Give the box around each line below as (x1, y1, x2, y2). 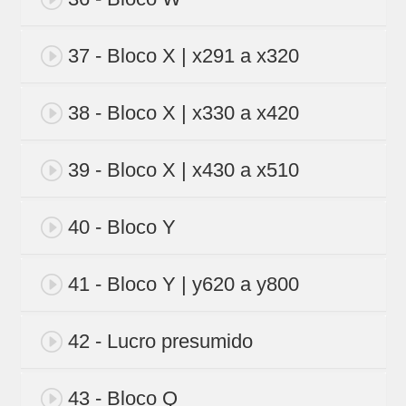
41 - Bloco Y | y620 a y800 (67, 273, 299, 296)
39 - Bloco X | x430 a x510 (67, 159, 299, 182)
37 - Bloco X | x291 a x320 (67, 44, 299, 68)
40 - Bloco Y (67, 216, 176, 239)
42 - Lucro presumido (67, 330, 253, 353)
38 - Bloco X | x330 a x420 (67, 101, 299, 125)
